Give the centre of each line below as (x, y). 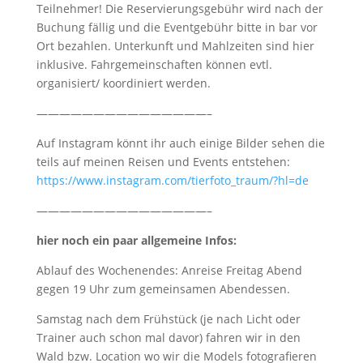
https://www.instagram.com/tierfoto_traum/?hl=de (172, 180)
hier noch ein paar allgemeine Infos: (136, 240)
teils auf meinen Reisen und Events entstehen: (163, 162)
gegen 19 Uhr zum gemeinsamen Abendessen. (163, 289)
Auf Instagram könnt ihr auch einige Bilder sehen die (180, 143)
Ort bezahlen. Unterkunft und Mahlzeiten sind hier (175, 46)
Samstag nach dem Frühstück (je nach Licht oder (168, 319)
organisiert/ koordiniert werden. (123, 83)
